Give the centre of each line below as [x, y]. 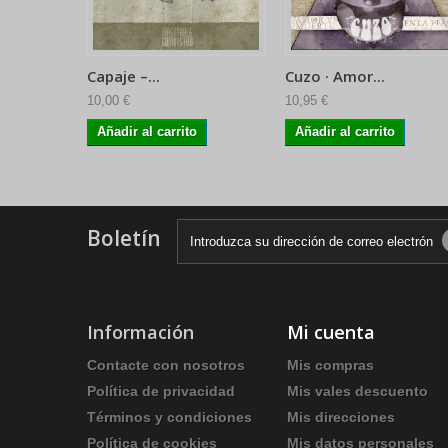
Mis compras [330, 364]
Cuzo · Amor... [335, 75]
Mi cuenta [331, 331]
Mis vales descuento [357, 390]
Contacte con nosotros [166, 364]
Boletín [124, 237]
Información [140, 331]
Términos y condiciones [169, 416]
